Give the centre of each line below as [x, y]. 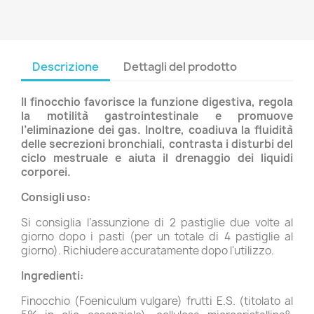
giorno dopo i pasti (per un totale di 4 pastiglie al [157, 237]
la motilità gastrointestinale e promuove [157, 116]
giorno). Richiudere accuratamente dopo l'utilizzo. [148, 251]
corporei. [46, 172]
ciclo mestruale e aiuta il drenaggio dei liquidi [157, 158]
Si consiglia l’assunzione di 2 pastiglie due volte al [157, 223]
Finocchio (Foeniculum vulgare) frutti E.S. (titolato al [157, 301]
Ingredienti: [52, 276]
